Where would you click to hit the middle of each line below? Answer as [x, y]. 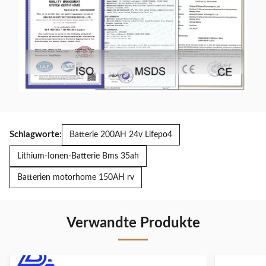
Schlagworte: [36, 135]
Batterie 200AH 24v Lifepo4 [121, 135]
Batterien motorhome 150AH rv [76, 178]
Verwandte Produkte [133, 224]
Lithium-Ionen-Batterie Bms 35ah [78, 156]
